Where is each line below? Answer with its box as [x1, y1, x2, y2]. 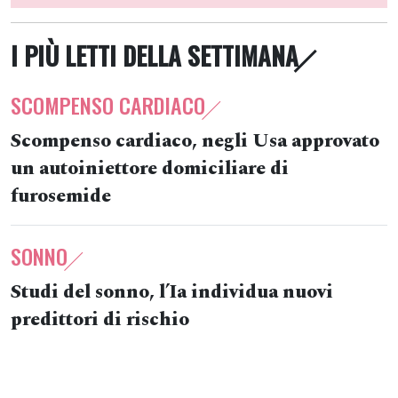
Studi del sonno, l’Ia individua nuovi [11, 278, 333, 306]
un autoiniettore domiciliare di [11, 155, 289, 183]
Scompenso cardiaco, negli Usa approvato [11, 127, 379, 155]
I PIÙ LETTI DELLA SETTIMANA [11, 37, 298, 74]
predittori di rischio [11, 306, 189, 334]
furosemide [11, 182, 111, 211]
